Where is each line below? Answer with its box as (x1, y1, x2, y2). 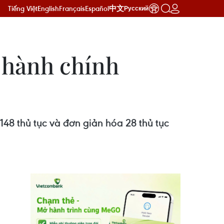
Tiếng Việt (8, 3, 37, 13)
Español (85, 3, 109, 13)
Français (59, 3, 85, 13)
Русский (124, 5, 148, 12)
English (37, 3, 59, 13)
